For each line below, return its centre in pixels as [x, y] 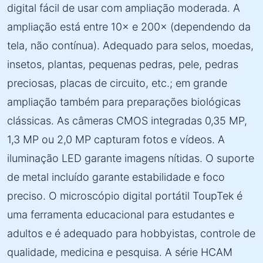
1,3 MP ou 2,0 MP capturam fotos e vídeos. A [116, 139]
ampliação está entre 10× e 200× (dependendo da [129, 27]
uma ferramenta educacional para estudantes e [121, 215]
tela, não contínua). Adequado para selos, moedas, [130, 45]
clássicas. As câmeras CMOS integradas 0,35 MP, [127, 121]
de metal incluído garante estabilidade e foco [116, 177]
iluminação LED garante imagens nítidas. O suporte [131, 158]
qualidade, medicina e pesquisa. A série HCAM [120, 252]
